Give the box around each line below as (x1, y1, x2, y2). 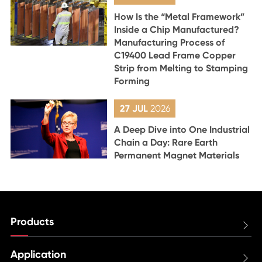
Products (10, 215, 54, 229)
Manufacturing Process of (114, 37, 225, 49)
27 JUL (119, 103, 150, 115)
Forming (114, 75, 150, 87)
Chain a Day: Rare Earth (114, 137, 218, 149)
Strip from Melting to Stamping (114, 63, 249, 74)
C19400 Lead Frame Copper (114, 50, 236, 61)
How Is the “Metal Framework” (114, 11, 245, 23)
